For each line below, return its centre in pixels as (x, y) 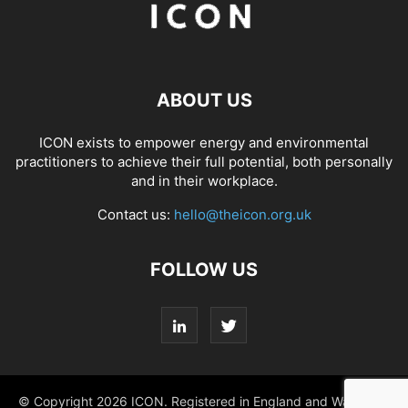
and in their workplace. (204, 180)
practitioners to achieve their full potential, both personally (204, 161)
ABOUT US (204, 100)
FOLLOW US (204, 269)
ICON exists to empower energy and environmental (204, 142)
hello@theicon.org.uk (242, 214)
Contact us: (135, 214)
